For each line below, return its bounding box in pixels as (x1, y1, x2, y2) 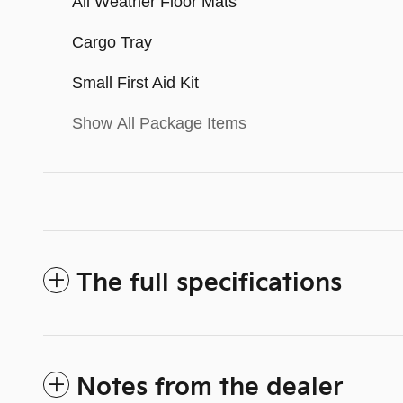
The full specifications (76, 268, 342, 298)
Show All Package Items (72, 113, 246, 132)
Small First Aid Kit (72, 73, 199, 92)
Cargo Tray (72, 32, 152, 51)
